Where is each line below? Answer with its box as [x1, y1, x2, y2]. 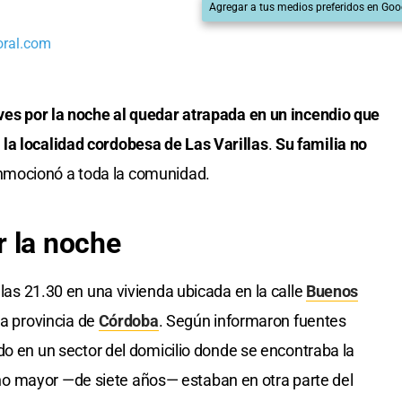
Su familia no [275, 135, 368, 154]
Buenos [305, 282, 359, 301]
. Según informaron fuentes [158, 311, 346, 331]
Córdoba [98, 311, 159, 331]
